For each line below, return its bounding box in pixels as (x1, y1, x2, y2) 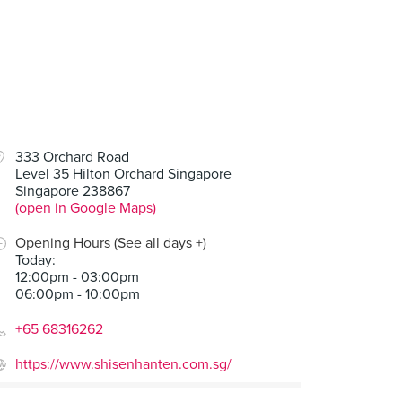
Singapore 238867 (15, 182, 130, 200)
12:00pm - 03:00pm (15, 268, 139, 286)
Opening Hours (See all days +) (15, 234, 206, 252)
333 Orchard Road (15, 148, 129, 166)
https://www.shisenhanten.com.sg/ (15, 355, 232, 373)
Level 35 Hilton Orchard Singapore (15, 165, 232, 183)
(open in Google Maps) (15, 199, 156, 217)
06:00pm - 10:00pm (15, 285, 140, 303)
